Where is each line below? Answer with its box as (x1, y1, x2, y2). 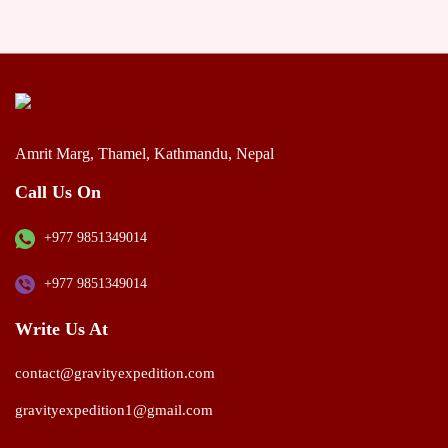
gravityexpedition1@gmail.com (15, 402, 213, 419)
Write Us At (15, 318, 108, 339)
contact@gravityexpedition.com (15, 365, 215, 382)
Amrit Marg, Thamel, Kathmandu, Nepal (15, 145, 274, 163)
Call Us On (15, 182, 101, 203)
